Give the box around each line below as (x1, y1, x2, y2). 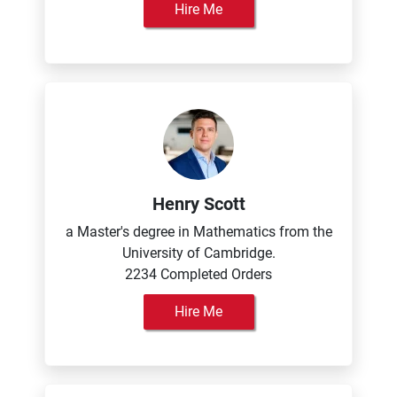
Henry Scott (152, 193, 245, 214)
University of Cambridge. (121, 245, 276, 261)
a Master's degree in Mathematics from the (65, 223, 332, 240)
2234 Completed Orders (125, 266, 272, 283)
